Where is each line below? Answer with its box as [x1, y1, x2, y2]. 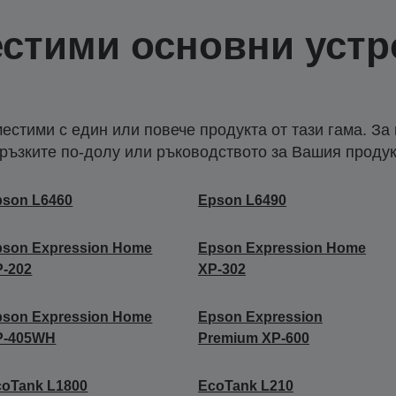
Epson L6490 [197, 192, 286, 208]
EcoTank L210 [197, 377, 293, 393]
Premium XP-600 [197, 330, 309, 346]
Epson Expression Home [197, 240, 366, 255]
